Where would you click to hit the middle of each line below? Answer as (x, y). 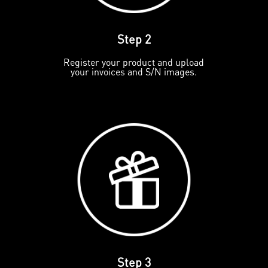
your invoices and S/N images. (134, 71)
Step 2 (134, 39)
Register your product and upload (134, 62)
